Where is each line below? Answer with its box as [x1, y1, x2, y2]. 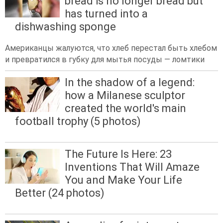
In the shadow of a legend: [65, 76, 195, 89]
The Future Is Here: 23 [65, 147, 172, 160]
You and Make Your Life [65, 173, 182, 186]
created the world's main [65, 102, 186, 114]
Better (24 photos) [15, 186, 105, 199]
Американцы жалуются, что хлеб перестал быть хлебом [5, 43, 217, 53]
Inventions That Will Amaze [65, 160, 200, 173]
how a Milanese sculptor [65, 89, 185, 102]
